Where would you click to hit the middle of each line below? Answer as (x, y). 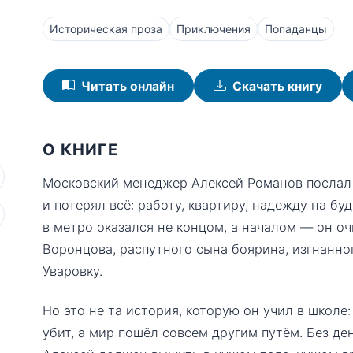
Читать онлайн (128, 86)
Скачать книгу (277, 86)
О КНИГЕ (80, 150)
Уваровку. (72, 271)
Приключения (214, 29)
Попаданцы (296, 29)
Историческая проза (106, 29)
